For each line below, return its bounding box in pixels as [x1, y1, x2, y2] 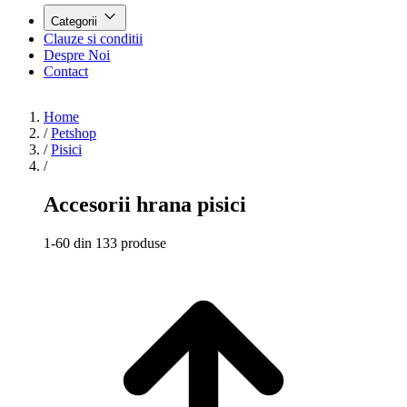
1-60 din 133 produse [44, 234, 166, 251]
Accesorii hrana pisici [44, 192, 246, 216]
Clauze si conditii [44, 31, 143, 46]
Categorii [51, 15, 101, 28]
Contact [44, 64, 88, 79]
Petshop [51, 125, 96, 141]
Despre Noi [44, 47, 110, 63]
